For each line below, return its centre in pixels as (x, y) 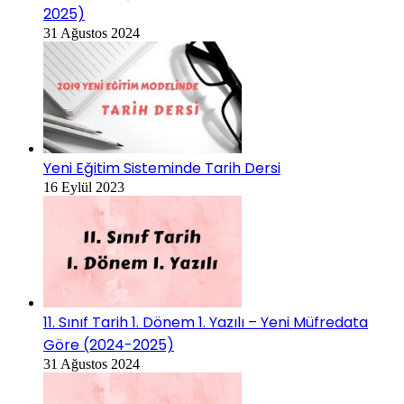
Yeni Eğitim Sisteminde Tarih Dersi (162, 169)
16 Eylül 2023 (84, 188)
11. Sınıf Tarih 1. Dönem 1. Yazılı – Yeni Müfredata (206, 323)
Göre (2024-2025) (109, 345)
